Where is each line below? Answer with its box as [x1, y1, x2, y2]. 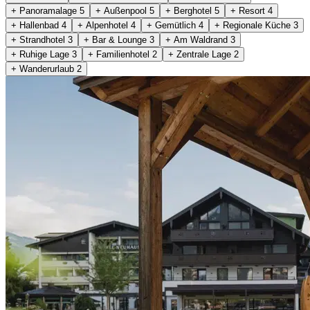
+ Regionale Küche [215, 19, 293, 30]
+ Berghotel [165, 5, 215, 16]
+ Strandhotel [11, 34, 68, 45]
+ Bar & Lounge [84, 34, 149, 45]
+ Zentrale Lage [168, 48, 234, 60]
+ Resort [230, 5, 268, 16]
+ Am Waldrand [165, 34, 230, 45]
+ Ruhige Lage [11, 48, 72, 60]
